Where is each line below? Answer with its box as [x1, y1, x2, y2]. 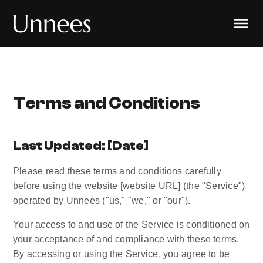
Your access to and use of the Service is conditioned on [13, 220, 250, 230]
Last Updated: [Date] [13, 139, 149, 153]
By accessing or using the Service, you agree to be [13, 249, 230, 259]
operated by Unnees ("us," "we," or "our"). [13, 195, 191, 205]
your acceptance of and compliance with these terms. [13, 234, 240, 244]
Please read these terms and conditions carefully [13, 166, 221, 176]
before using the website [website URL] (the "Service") [13, 181, 245, 191]
